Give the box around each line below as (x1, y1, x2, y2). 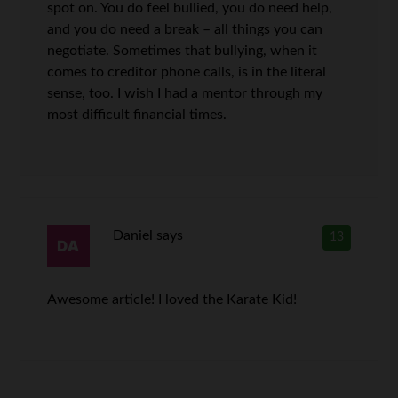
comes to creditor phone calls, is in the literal (47, 65, 327, 80)
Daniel (112, 228, 153, 243)
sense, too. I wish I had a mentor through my (47, 86, 323, 101)
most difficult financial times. (47, 107, 227, 123)
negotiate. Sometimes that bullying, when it (47, 44, 318, 59)
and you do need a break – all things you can (47, 22, 323, 37)
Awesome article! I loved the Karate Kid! (47, 292, 298, 307)
